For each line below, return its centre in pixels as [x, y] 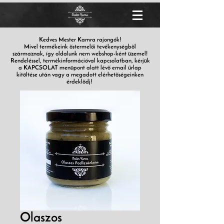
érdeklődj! [80, 82]
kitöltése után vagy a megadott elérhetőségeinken [80, 75]
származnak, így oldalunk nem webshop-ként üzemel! [80, 54]
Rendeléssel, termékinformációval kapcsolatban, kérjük [80, 61]
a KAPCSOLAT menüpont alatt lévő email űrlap [80, 68]
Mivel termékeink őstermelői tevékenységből [80, 47]
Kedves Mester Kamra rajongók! [80, 40]
